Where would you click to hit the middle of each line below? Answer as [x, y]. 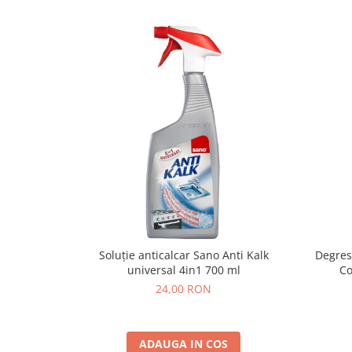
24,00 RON [183, 288]
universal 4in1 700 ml [183, 269]
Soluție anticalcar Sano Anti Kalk [183, 255]
